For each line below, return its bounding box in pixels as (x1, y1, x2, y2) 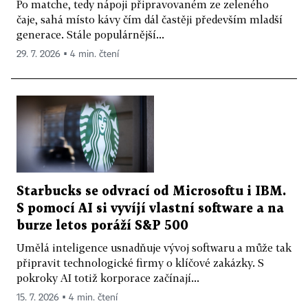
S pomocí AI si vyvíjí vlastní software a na (16, 203, 284, 215)
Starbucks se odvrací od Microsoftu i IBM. (16, 186, 286, 198)
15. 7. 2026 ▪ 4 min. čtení (16, 293, 118, 303)
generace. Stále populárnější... (16, 27, 164, 41)
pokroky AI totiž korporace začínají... (16, 272, 199, 285)
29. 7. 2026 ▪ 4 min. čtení (16, 49, 119, 59)
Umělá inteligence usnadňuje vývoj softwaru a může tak (16, 241, 291, 254)
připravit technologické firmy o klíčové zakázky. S (16, 256, 264, 269)
